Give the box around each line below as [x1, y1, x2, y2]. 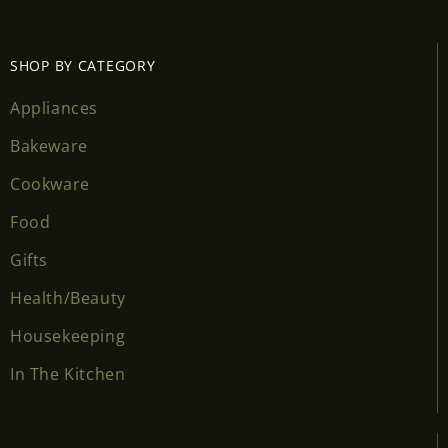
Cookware [10, 172, 90, 195]
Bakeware [10, 134, 88, 157]
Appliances [10, 96, 98, 119]
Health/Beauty [10, 286, 126, 309]
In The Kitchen [10, 362, 126, 385]
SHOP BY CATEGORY [10, 55, 156, 75]
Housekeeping [10, 324, 126, 347]
